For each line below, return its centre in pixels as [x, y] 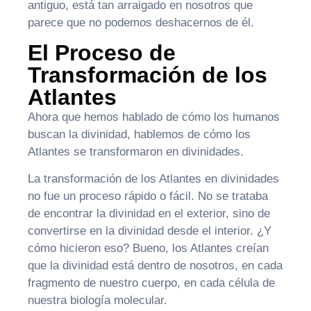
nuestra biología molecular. [98, 300]
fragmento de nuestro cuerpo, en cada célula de [151, 283]
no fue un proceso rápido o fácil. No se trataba [148, 196]
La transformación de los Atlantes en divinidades [153, 178]
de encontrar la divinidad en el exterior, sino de [149, 213]
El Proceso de [102, 52]
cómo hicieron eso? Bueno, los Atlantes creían [148, 248]
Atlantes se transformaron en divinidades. [136, 151]
